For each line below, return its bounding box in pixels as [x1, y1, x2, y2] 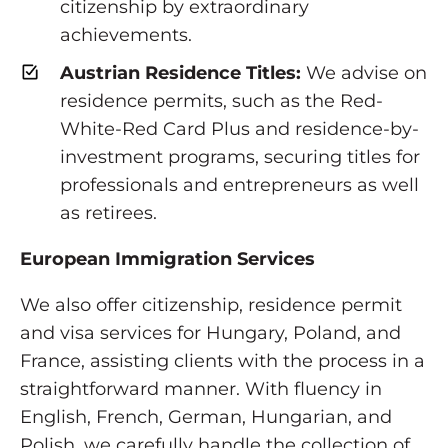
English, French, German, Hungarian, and [20, 406, 392, 428]
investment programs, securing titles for [60, 146, 420, 168]
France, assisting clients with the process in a [20, 350, 425, 372]
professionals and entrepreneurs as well [60, 174, 419, 196]
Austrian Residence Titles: [60, 62, 301, 84]
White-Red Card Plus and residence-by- [60, 118, 419, 140]
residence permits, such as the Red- [60, 90, 383, 112]
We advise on [301, 62, 427, 84]
